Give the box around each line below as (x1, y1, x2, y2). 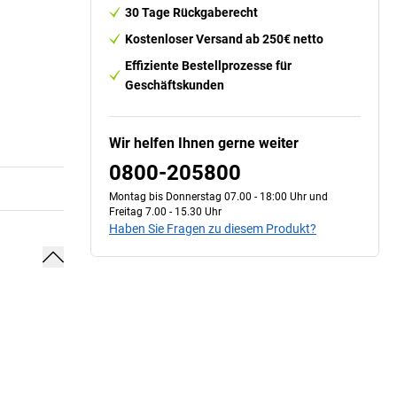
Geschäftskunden (125, 77, 224, 92)
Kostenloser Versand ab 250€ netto (125, 31, 323, 46)
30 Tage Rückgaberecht (125, 4, 258, 19)
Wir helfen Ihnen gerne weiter (109, 134, 299, 152)
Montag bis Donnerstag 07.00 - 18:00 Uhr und (109, 190, 328, 203)
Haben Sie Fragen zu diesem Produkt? (109, 221, 316, 236)
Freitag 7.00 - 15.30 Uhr (109, 205, 222, 218)
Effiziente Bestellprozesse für (125, 58, 292, 73)
